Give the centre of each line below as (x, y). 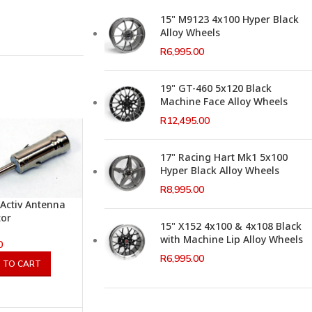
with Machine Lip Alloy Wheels (231, 239)
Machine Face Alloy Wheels (224, 101)
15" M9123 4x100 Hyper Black (229, 19)
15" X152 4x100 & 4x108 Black (231, 226)
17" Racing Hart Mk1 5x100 (224, 157)
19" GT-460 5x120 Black (216, 88)
